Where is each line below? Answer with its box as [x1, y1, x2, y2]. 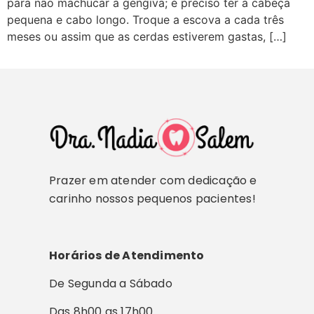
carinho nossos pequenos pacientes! [49, 191, 256, 207]
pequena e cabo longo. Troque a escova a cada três [7, 12, 284, 27]
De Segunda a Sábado [49, 275, 172, 292]
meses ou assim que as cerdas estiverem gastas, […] [7, 29, 287, 43]
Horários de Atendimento [49, 247, 205, 264]
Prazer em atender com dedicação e [49, 172, 257, 189]
